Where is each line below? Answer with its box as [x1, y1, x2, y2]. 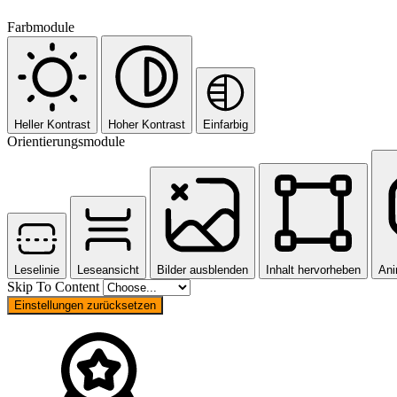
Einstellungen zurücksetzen [14, 298, 156, 312]
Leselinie [14, 262, 59, 276]
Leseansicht [77, 262, 139, 276]
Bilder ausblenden [157, 262, 248, 276]
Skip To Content [7, 278, 103, 294]
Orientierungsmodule [7, 133, 125, 149]
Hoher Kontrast [108, 117, 185, 131]
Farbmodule [7, 19, 74, 35]
